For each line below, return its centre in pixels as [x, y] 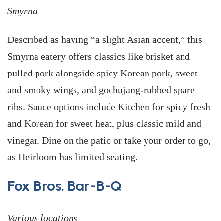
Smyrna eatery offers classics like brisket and [99, 56]
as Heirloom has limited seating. [73, 157]
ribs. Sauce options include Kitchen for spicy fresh [109, 107]
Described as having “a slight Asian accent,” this [105, 39]
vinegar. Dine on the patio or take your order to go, [109, 140]
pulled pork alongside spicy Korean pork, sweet [103, 73]
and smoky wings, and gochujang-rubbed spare [101, 90]
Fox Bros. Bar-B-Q [65, 186]
